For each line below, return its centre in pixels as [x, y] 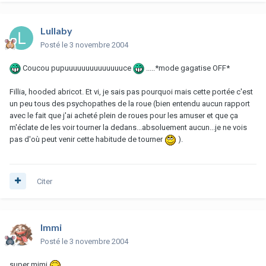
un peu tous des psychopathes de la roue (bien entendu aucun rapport [130, 104]
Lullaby [56, 30]
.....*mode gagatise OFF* [187, 68]
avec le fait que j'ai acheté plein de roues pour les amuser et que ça [124, 116]
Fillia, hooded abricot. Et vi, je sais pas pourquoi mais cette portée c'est [131, 92]
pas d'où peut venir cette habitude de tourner [87, 140]
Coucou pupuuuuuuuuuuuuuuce [77, 68]
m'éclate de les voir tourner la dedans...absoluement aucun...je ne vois [128, 128]
